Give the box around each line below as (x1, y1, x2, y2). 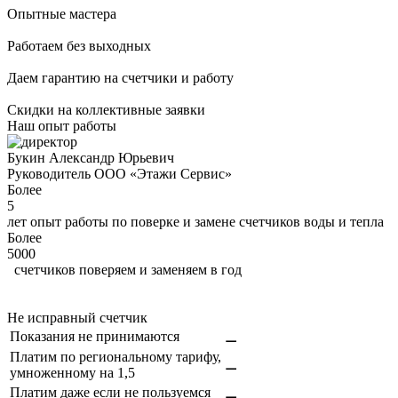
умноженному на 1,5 (10, 365, 135, 381)
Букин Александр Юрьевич (7, 150, 174, 166)
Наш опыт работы (7, 118, 116, 134)
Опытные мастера (7, 6, 116, 22)
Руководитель (7, 166, 94, 182)
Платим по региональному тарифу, (10, 349, 221, 365)
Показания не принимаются (10, 329, 179, 345)
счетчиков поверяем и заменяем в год (14, 262, 242, 278)
